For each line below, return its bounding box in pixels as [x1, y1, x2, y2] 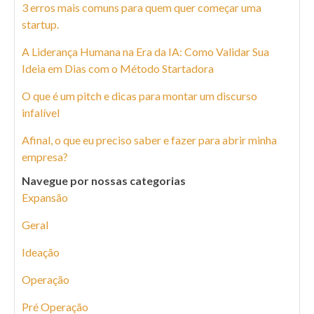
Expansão [22, 191, 68, 205]
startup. [22, 18, 59, 32]
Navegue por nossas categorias [22, 174, 186, 188]
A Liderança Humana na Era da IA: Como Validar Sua [22, 45, 269, 59]
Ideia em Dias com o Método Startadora [22, 62, 214, 76]
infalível [22, 106, 60, 120]
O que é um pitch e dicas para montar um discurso [22, 89, 257, 103]
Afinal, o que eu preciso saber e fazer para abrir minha [22, 133, 277, 147]
